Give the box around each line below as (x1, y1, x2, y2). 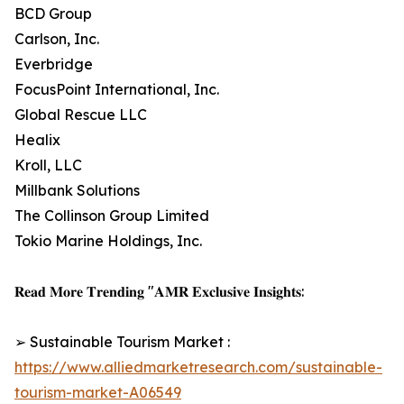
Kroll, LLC (14, 156, 82, 175)
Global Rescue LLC (14, 106, 147, 124)
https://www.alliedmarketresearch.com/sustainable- (14, 358, 382, 377)
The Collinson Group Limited (14, 207, 209, 225)
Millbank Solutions (14, 181, 140, 200)
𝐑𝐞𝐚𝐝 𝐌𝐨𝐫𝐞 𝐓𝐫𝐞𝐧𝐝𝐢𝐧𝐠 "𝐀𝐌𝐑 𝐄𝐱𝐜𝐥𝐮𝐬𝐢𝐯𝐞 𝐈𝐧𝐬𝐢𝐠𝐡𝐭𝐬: (14, 282, 304, 301)
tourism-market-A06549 (14, 383, 181, 402)
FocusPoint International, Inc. (14, 80, 219, 99)
